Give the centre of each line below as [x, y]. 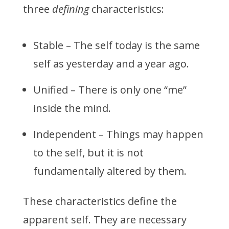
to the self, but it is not [88, 153]
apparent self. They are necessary [105, 220]
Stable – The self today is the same [116, 45]
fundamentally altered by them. [110, 171]
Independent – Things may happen [118, 134]
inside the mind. [73, 108]
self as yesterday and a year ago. [111, 64]
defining [70, 9]
